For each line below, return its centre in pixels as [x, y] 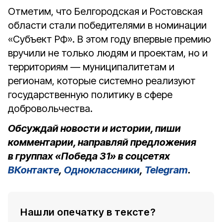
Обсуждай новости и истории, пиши [94, 128]
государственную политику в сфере [90, 95]
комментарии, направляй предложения [102, 142]
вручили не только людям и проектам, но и [108, 53]
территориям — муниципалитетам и [91, 67]
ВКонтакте [33, 170]
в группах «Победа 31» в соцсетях [89, 156]
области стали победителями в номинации [107, 25]
